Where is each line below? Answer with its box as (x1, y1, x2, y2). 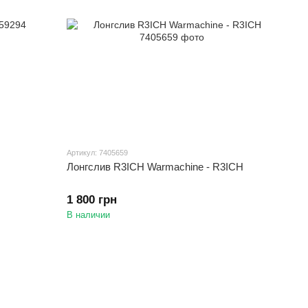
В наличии (67, 210, 111, 221)
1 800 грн (67, 193, 118, 207)
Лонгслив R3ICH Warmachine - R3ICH (67, 161, 244, 173)
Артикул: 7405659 (67, 148, 129, 157)
